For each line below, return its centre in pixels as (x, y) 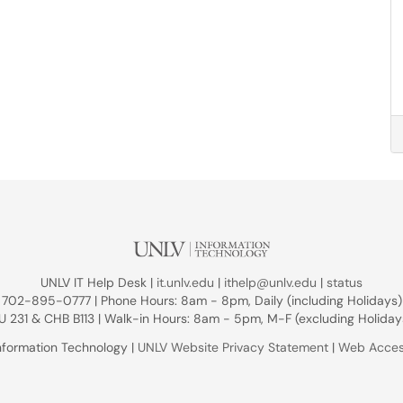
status (345, 282)
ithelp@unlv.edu (270, 282)
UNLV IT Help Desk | (99, 282)
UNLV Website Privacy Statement (233, 347)
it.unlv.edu (185, 282)
